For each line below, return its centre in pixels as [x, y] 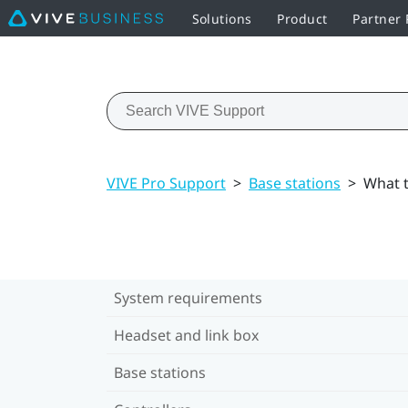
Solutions [222, 18]
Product [302, 18]
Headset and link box [186, 335]
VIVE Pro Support [166, 183]
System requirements [188, 297]
